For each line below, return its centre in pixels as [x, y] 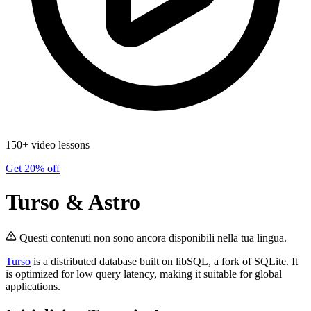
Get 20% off [33, 168]
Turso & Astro [73, 202]
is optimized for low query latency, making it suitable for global [144, 274]
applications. [33, 286]
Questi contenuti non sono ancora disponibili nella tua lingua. [153, 237]
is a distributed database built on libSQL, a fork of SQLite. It [164, 261]
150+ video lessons [48, 144]
